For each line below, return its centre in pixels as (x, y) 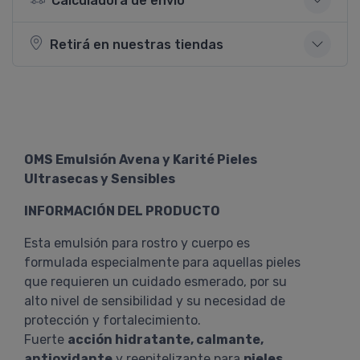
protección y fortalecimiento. (112, 320)
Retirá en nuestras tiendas (137, 44)
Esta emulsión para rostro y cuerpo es (137, 243)
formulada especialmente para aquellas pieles (162, 262)
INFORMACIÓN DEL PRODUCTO (122, 211)
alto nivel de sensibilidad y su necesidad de (155, 301)
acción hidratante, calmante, (166, 340)
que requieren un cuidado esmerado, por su (155, 282)
